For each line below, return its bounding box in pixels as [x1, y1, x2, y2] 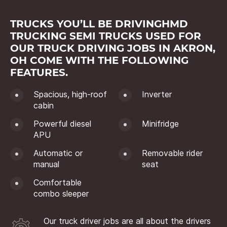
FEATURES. [10, 66, 68, 79]
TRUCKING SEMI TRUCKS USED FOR [10, 29, 201, 42]
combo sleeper [33, 188, 89, 199]
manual [33, 159, 59, 169]
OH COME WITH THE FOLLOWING [10, 54, 188, 66]
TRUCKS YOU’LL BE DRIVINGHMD [10, 17, 188, 30]
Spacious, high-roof [33, 89, 107, 99]
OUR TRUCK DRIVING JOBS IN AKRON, [10, 42, 215, 54]
